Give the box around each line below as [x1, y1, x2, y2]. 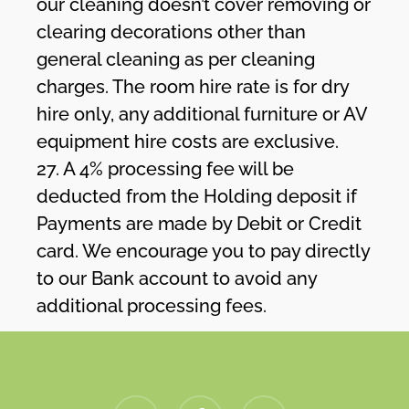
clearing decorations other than [37, 20, 307, 43]
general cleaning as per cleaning [37, 47, 316, 70]
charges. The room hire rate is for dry [37, 75, 350, 98]
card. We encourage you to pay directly [37, 239, 371, 262]
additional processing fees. [37, 294, 267, 317]
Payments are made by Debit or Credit [37, 212, 362, 235]
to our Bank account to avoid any [37, 267, 318, 289]
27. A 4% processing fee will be [37, 157, 295, 180]
